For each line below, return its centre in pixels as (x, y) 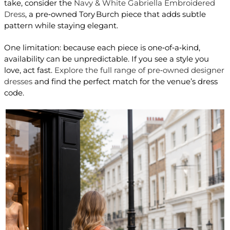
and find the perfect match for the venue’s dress (125, 82)
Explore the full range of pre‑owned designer (139, 70)
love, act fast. (29, 70)
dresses (18, 82)
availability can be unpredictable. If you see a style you (106, 59)
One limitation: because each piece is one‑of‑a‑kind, (102, 48)
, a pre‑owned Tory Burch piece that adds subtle (115, 14)
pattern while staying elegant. (61, 26)
